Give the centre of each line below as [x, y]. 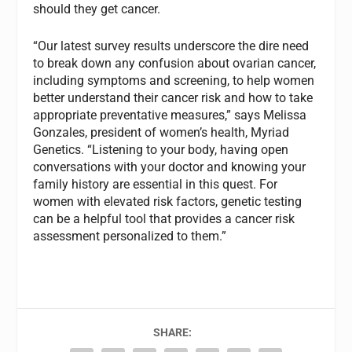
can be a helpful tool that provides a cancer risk [164, 219]
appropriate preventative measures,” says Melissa [170, 115]
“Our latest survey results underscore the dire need [171, 46]
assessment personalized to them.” [130, 236]
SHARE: [172, 333]
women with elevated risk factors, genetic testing [168, 202]
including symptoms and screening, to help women [174, 81]
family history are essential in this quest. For [156, 185]
